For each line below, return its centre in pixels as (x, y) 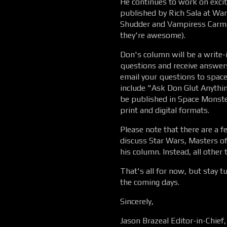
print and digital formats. (165, 110)
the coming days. (150, 182)
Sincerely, (137, 201)
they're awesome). (153, 35)
